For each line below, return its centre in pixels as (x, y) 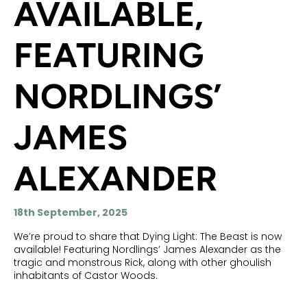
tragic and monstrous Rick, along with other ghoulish (143, 262)
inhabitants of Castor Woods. (86, 275)
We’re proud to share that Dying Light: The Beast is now (148, 236)
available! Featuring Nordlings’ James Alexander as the (147, 249)
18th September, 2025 (71, 212)
